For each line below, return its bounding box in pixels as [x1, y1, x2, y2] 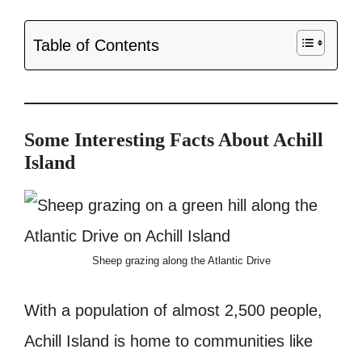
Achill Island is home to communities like [24, 332, 313, 351]
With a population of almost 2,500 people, [24, 301, 322, 320]
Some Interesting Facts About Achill [24, 129, 323, 151]
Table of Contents [33, 36, 159, 55]
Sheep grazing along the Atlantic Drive [91, 255, 271, 267]
